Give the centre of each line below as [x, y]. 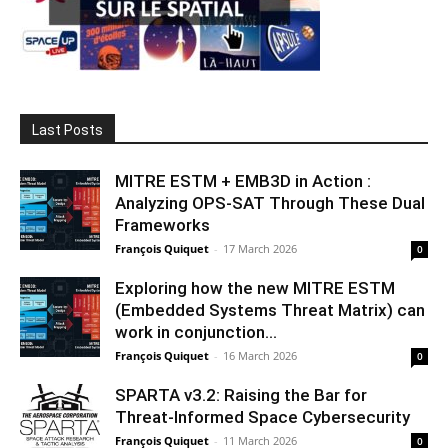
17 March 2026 [260, 248]
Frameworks [162, 224]
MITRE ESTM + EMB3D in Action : [243, 180]
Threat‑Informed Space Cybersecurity [262, 416]
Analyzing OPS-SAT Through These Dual [270, 202]
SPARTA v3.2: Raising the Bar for [241, 394]
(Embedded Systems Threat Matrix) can [270, 309]
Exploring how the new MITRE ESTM [255, 287]
